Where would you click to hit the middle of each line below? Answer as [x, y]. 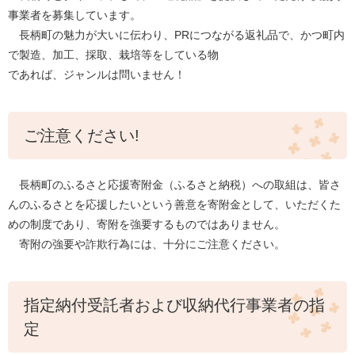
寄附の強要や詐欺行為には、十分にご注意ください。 [147, 244]
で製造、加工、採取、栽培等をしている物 [113, 55]
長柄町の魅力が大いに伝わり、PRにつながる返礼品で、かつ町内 [176, 35]
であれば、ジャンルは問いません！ [97, 75]
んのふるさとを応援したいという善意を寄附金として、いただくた [174, 205]
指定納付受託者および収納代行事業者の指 [174, 305]
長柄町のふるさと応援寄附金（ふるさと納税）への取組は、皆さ [174, 185]
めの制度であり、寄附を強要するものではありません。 [147, 225]
